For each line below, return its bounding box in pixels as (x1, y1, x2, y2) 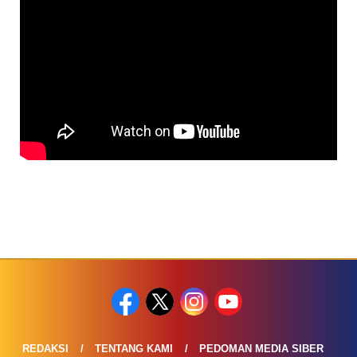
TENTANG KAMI (94, 342, 173, 355)
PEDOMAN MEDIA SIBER (198, 342, 324, 355)
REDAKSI (22, 342, 69, 355)
